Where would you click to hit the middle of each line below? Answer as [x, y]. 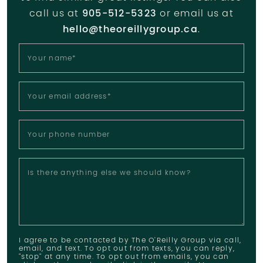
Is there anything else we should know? [109, 173]
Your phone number [69, 135]
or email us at [195, 14]
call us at [56, 14]
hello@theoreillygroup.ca [130, 30]
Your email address [68, 97]
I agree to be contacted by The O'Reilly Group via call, [130, 240]
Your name [50, 59]
